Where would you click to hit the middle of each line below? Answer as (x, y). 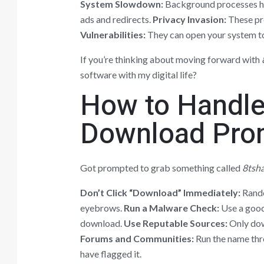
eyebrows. (102, 207)
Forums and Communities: (137, 238)
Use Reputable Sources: (175, 223)
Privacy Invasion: (189, 19)
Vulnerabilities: (113, 34)
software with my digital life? (138, 74)
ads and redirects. (116, 19)
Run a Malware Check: (171, 207)
